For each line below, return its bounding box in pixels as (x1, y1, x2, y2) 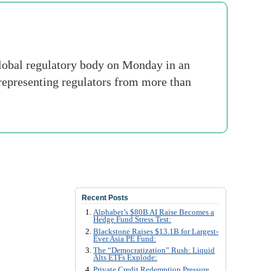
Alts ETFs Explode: (93, 253, 158, 263)
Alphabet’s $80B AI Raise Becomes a (93, 208, 215, 217)
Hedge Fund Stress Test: (93, 215, 172, 224)
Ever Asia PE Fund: (93, 234, 157, 243)
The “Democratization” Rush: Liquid (93, 246, 215, 255)
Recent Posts (82, 194, 128, 202)
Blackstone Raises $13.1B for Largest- (93, 227, 219, 236)
